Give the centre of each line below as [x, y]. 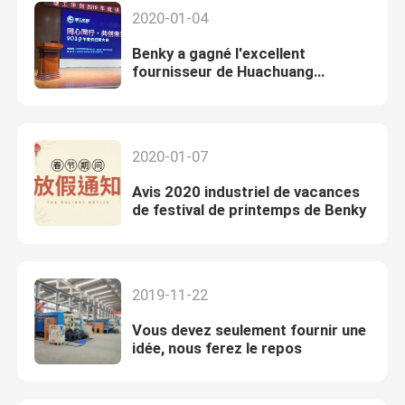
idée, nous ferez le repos [217, 348]
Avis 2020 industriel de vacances [245, 192]
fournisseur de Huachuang [222, 72]
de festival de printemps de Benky [249, 210]
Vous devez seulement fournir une [249, 330]
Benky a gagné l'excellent [218, 54]
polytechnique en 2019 [210, 90]
